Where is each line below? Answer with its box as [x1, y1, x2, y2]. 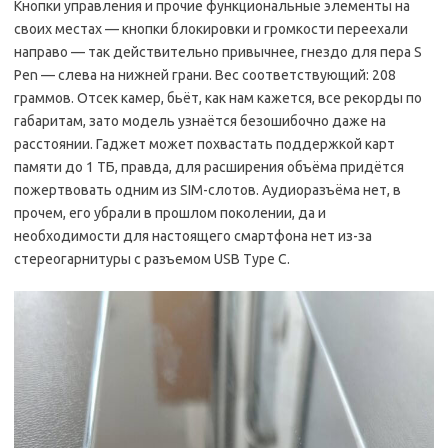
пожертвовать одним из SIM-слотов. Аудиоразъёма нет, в [14, 182, 401, 199]
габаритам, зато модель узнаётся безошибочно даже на [14, 113, 386, 130]
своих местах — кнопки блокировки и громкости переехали [14, 21, 408, 38]
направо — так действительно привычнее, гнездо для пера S [14, 44, 422, 61]
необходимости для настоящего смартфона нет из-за [14, 228, 372, 245]
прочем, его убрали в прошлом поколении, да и [14, 205, 326, 222]
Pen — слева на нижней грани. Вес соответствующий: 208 [14, 67, 396, 84]
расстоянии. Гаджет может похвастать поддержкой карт [14, 136, 395, 153]
